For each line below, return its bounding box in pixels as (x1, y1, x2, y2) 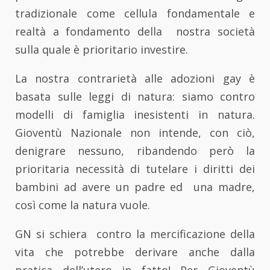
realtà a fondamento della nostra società (15, 24, 255, 39)
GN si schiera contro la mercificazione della (15, 227, 255, 242)
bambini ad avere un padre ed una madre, (15, 180, 255, 195)
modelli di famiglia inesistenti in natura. (15, 107, 255, 122)
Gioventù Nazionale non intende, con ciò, (15, 125, 255, 140)
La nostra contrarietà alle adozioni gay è (15, 71, 255, 86)
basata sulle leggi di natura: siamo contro (15, 89, 255, 104)
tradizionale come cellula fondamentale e (15, 6, 255, 21)
